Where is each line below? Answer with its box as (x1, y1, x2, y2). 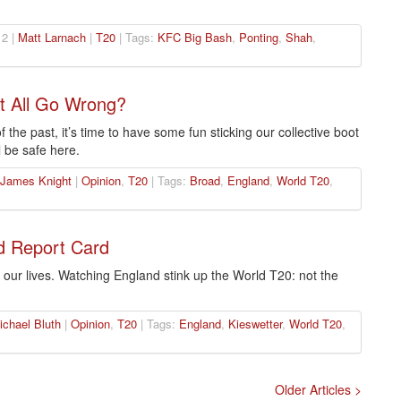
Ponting (238, 29, 278, 47)
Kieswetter (227, 315, 282, 333)
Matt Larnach (17, 29, 86, 47)
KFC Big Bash (157, 29, 232, 47)
